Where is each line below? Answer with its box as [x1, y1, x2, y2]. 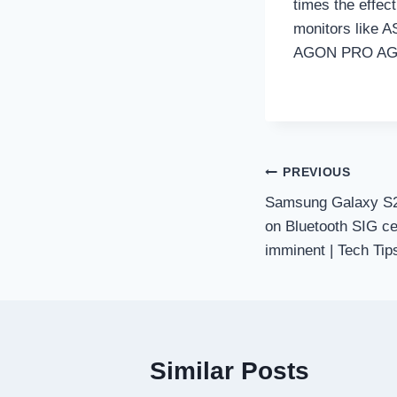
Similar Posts [150, 357, 309, 385]
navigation [264, 199, 389, 228]
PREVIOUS [283, 165, 351, 179]
